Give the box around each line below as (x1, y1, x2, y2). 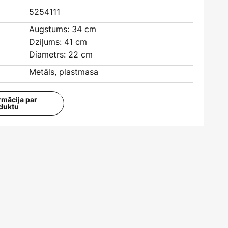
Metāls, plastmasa (29, 66, 99, 77)
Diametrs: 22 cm (29, 49, 93, 60)
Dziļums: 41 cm (29, 36, 88, 47)
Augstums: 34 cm (29, 23, 97, 35)
